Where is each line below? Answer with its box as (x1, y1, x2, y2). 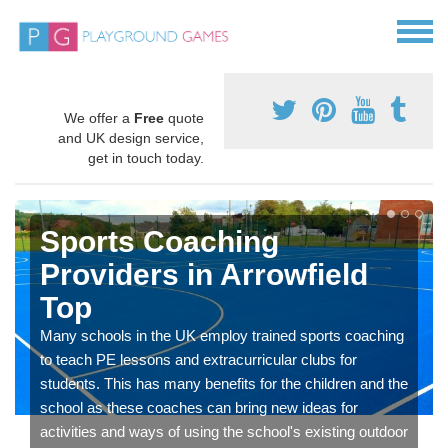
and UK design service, (58, 130, 204, 147)
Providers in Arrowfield (40, 258, 368, 292)
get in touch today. (88, 150, 204, 167)
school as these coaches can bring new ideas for (40, 399, 358, 417)
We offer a (64, 110, 134, 127)
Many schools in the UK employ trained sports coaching (40, 327, 404, 345)
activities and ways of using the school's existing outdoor (40, 423, 408, 441)
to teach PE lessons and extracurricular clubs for (40, 351, 357, 369)
